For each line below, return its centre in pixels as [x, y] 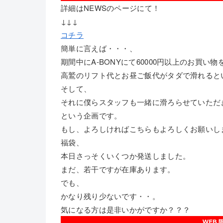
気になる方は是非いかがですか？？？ [126, 209]
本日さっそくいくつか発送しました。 [126, 156]
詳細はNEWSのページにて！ [111, 8]
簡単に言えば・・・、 [99, 48]
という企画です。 [91, 115]
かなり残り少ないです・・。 [110, 196]
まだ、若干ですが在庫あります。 [118, 169]
